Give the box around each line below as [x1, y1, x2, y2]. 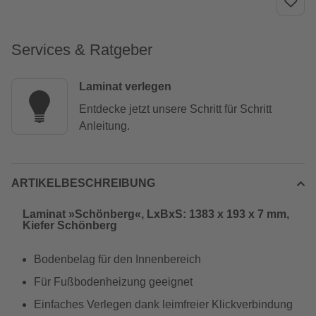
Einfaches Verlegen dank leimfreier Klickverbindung [34, 298, 293, 310]
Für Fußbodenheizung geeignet [34, 276, 193, 288]
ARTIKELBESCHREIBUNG [11, 177, 155, 189]
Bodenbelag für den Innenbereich [34, 253, 201, 265]
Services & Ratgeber [11, 41, 152, 59]
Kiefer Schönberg [23, 219, 117, 231]
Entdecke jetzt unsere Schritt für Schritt [79, 103, 272, 115]
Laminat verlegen [79, 80, 171, 92]
